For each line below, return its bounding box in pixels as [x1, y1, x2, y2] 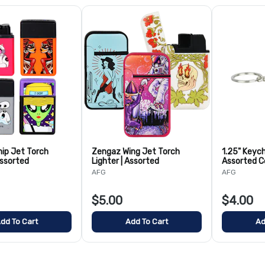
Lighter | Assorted [92, 156, 159, 166]
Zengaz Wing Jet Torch [92, 147, 180, 157]
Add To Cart [125, 217, 168, 226]
